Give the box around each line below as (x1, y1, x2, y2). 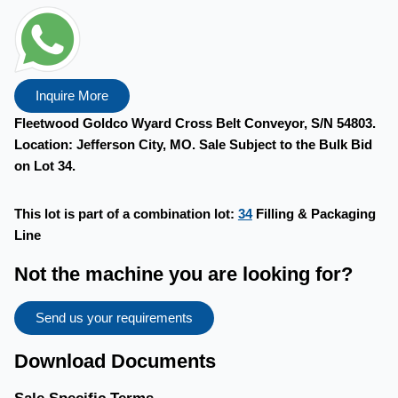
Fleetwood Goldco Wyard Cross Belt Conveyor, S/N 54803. (13, 115, 376, 131)
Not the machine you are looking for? (13, 262, 353, 285)
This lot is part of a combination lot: (13, 205, 238, 221)
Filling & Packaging (251, 205, 376, 221)
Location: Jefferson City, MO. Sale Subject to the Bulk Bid (13, 137, 372, 152)
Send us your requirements (35, 311, 193, 326)
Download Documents (13, 350, 216, 373)
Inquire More (35, 88, 108, 103)
